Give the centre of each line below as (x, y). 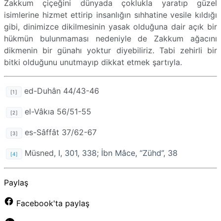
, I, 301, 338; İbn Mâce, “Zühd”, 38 (116, 153)
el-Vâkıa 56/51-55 (57, 111)
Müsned (39, 153)
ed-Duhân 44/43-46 (61, 91)
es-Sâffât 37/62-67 (60, 132)
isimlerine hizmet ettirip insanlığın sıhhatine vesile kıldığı (110, 15)
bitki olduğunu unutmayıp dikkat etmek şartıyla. (93, 62)
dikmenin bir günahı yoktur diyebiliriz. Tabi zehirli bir (110, 50)
